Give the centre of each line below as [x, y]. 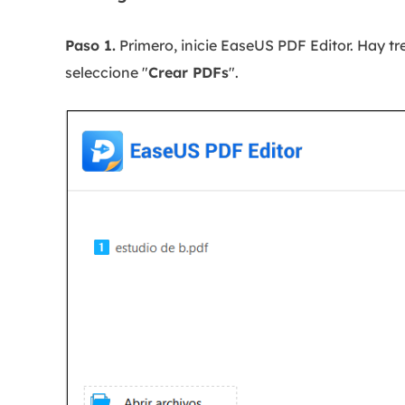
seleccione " [107, 72]
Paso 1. [90, 45]
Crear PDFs [188, 72]
